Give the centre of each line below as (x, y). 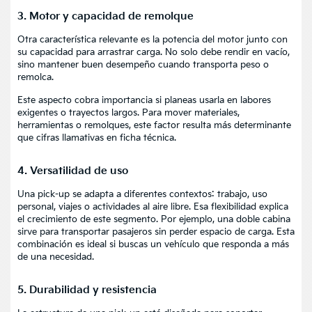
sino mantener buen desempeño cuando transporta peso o (143, 64)
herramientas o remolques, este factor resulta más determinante (154, 125)
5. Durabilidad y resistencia (87, 290)
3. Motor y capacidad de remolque (106, 16)
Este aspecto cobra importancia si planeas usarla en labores (144, 100)
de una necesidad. (56, 257)
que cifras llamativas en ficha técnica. (97, 138)
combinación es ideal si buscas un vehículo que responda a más (153, 244)
